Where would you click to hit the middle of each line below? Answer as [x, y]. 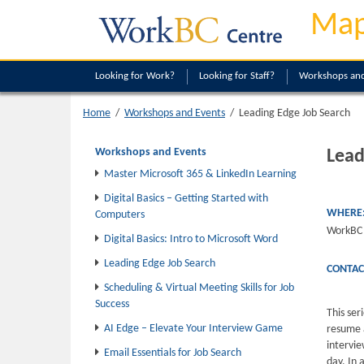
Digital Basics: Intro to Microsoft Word [191, 239]
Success [112, 304]
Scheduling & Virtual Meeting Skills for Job [199, 288]
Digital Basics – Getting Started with [186, 199]
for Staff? [255, 76]
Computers [120, 215]
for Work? [153, 76]
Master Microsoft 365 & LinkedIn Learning [200, 174]
